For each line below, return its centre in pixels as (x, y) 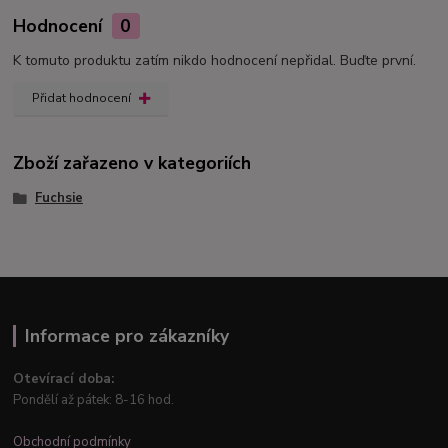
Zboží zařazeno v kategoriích (132, 163)
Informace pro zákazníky (126, 336)
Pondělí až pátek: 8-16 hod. (94, 399)
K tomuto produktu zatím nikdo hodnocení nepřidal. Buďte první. (215, 60)
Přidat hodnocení (81, 98)
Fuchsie (58, 198)
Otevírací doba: (64, 378)
